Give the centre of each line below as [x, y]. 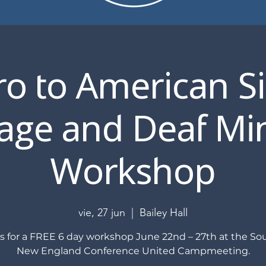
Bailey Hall [164, 213]
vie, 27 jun [102, 213]
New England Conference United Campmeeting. [133, 251]
